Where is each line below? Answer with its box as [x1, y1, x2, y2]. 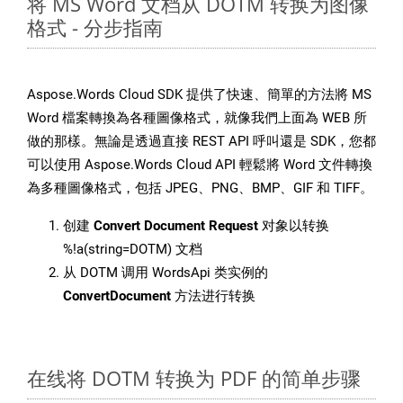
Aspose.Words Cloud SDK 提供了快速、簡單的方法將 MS [27, 86, 372, 103]
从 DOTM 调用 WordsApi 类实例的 [63, 264, 268, 282]
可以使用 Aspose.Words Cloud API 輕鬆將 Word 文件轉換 [27, 157, 372, 174]
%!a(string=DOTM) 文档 [63, 241, 202, 258]
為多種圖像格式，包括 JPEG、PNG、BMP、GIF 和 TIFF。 [27, 180, 373, 197]
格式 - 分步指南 [27, 13, 163, 41]
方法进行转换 [171, 288, 255, 305]
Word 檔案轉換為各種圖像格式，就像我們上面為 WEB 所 [27, 110, 367, 127]
